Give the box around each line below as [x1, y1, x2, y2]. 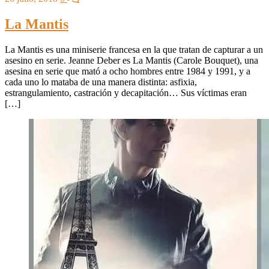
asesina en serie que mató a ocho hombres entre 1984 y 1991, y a [5, 65, 250, 76]
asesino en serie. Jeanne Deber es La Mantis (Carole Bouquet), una [5, 55, 258, 65]
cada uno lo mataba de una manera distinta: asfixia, [5, 76, 197, 87]
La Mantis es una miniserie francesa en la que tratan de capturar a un [5, 44, 263, 55]
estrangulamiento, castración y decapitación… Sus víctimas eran [5, 87, 247, 98]
